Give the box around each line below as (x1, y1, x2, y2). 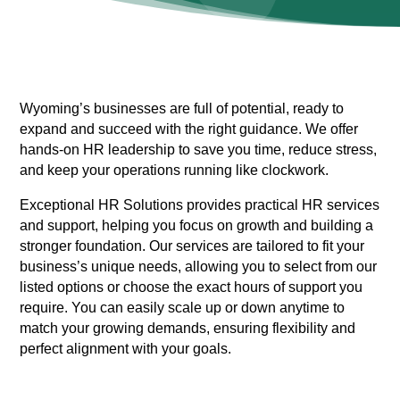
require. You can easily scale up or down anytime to (20, 300, 346, 316)
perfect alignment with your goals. (20, 341, 232, 357)
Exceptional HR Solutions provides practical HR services (20, 197, 380, 213)
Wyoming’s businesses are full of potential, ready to (20, 101, 345, 117)
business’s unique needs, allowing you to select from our (20, 259, 378, 275)
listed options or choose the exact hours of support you (20, 279, 363, 296)
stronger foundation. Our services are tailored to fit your (20, 238, 365, 254)
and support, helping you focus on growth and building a (20, 218, 374, 234)
